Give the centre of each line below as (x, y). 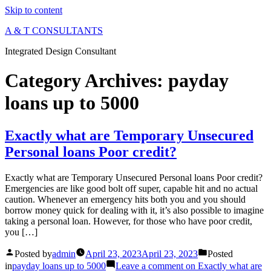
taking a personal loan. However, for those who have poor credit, (129, 221)
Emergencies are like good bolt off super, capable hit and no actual (131, 188)
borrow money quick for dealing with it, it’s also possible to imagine (134, 210)
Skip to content (34, 10)
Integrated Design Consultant (60, 51)
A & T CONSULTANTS (54, 31)
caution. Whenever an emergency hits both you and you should (125, 199)
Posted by (33, 253)
